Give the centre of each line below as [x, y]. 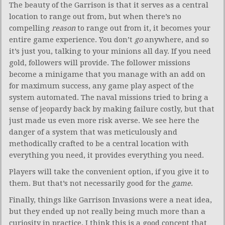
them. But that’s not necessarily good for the [90, 184]
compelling [30, 28]
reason [64, 28]
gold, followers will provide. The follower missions [100, 63]
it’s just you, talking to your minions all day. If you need [110, 51]
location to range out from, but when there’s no [95, 17]
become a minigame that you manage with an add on [107, 75]
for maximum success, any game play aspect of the [101, 86]
